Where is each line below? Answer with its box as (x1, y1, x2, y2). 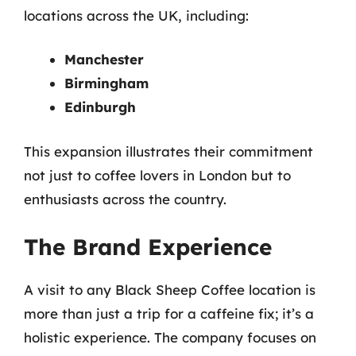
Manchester (64, 51, 144, 68)
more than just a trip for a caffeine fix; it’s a (24, 305, 314, 322)
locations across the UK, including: (24, 6, 249, 24)
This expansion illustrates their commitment (24, 142, 313, 160)
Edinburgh (64, 99, 136, 115)
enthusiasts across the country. (24, 190, 226, 207)
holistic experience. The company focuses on (24, 329, 316, 346)
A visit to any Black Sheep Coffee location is (24, 281, 315, 298)
